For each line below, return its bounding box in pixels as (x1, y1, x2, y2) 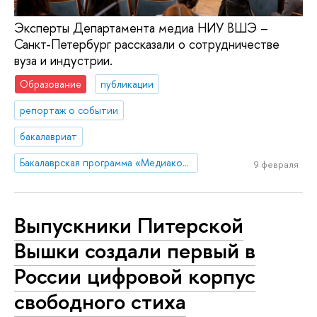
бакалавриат (20, 129, 78, 143)
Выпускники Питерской (14, 210, 243, 241)
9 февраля (253, 158, 299, 171)
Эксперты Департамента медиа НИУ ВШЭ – (14, 18, 268, 37)
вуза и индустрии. (14, 51, 113, 69)
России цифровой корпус (14, 261, 255, 292)
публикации (100, 77, 154, 91)
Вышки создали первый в (14, 236, 255, 266)
